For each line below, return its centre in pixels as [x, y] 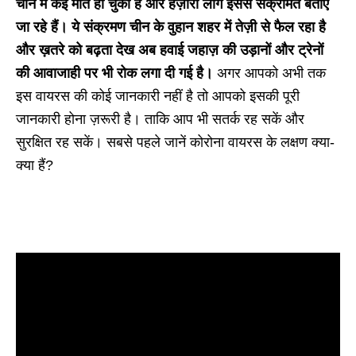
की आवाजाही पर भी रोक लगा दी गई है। [116, 74]
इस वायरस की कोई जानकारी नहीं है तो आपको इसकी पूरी [158, 97]
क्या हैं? [35, 166]
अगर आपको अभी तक [271, 74]
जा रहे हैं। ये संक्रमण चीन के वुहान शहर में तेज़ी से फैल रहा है [171, 27]
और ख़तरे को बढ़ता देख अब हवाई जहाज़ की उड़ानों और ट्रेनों [170, 50]
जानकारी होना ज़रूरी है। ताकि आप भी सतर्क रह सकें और [160, 120]
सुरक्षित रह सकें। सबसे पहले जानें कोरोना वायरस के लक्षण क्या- [175, 143]
